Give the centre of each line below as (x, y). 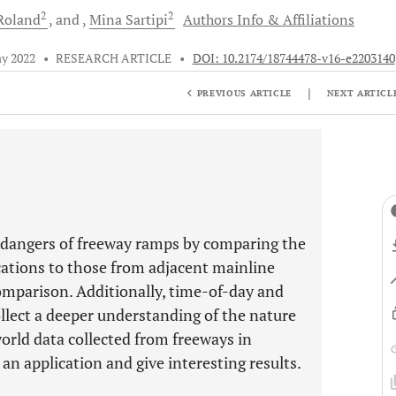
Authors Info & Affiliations (269, 19)
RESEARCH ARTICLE (114, 58)
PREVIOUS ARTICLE (244, 93)
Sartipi (147, 19)
